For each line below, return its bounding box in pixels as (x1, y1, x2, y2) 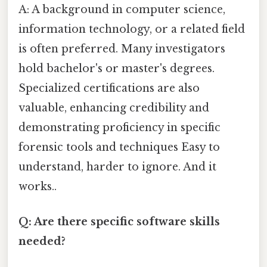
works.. (18, 180, 57, 194)
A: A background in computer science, (18, 3, 225, 17)
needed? (18, 235, 66, 249)
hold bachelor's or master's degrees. (18, 62, 215, 76)
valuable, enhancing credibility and (18, 101, 209, 115)
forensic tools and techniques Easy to (18, 141, 220, 154)
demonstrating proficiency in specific (18, 121, 221, 135)
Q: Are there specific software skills (18, 215, 220, 229)
